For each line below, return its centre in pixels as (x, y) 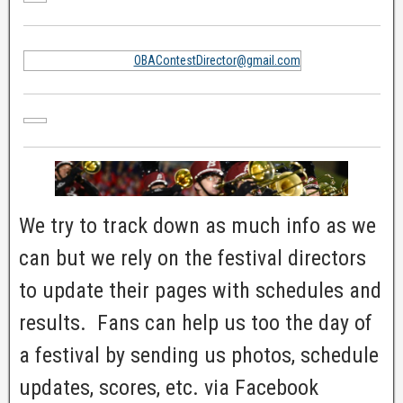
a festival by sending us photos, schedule (199, 356)
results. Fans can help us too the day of (196, 323)
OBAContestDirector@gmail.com (217, 60)
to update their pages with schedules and (200, 291)
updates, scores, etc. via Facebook (169, 388)
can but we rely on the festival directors (193, 259)
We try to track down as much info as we (197, 226)
